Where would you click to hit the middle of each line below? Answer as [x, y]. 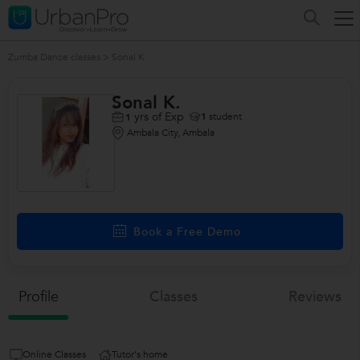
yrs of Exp [157, 117]
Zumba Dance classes [54, 57]
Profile [38, 297]
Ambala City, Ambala [170, 133]
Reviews [315, 297]
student [224, 117]
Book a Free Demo [187, 231]
